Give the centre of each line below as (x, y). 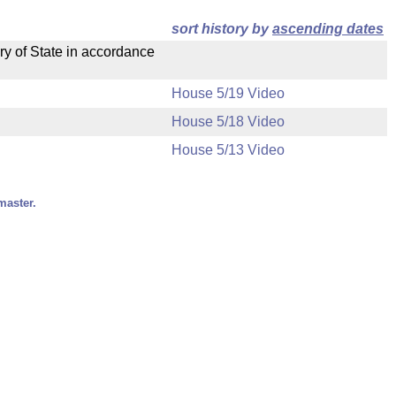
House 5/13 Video (228, 150)
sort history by (222, 29)
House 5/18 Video (228, 122)
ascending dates (328, 29)
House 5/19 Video (228, 93)
